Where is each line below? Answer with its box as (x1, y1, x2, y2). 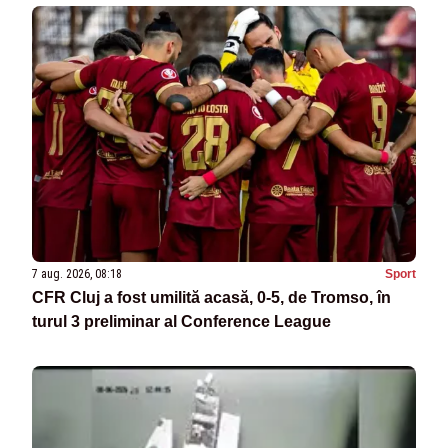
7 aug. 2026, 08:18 (32, 267, 122, 282)
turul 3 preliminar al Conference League (32, 313, 331, 331)
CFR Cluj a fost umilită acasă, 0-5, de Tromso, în (32, 289, 391, 307)
